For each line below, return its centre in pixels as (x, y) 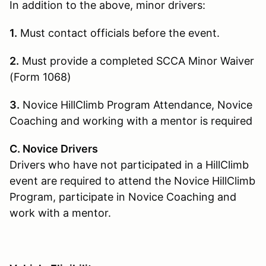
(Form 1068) (40, 77)
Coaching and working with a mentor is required (131, 121)
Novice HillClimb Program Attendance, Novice (136, 104)
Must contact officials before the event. (118, 33)
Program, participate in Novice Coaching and (123, 197)
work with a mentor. (60, 213)
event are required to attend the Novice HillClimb (132, 180)
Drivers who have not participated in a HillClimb (129, 164)
